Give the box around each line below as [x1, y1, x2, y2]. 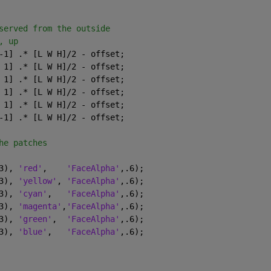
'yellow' [18, 175, 57, 186]
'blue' [18, 226, 47, 237]
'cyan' [18, 188, 47, 198]
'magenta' [18, 201, 62, 211]
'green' [18, 214, 52, 224]
